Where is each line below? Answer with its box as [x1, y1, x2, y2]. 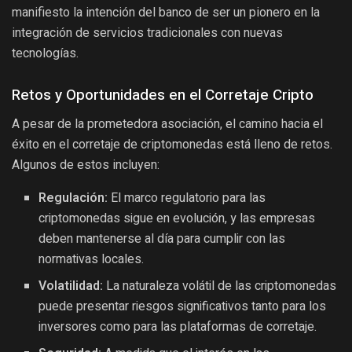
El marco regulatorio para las [108, 188, 266, 207]
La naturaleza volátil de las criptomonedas [103, 276, 337, 295]
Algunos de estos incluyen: [12, 156, 159, 172]
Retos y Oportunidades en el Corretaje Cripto [12, 83, 313, 106]
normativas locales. [38, 249, 145, 269]
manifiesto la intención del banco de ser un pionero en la [12, 5, 320, 20]
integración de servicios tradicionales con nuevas [12, 25, 283, 41]
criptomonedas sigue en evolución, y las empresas [38, 208, 316, 228]
